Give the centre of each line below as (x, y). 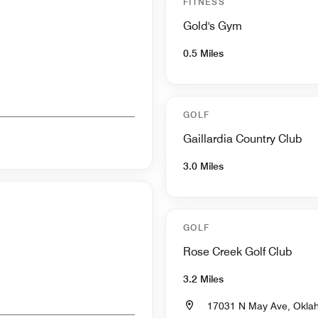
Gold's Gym (213, 26)
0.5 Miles (203, 54)
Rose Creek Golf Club (238, 252)
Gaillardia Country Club (243, 139)
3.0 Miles (203, 166)
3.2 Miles (203, 279)
